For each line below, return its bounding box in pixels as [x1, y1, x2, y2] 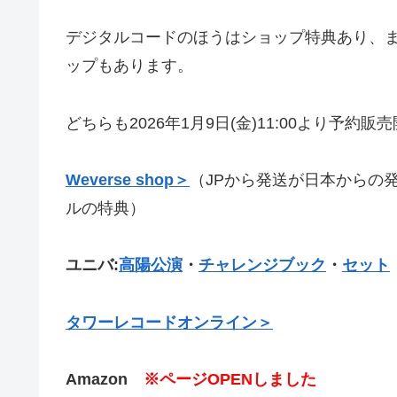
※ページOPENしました [144, 370, 316, 389]
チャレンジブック [198, 256, 326, 275]
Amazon [66, 370, 144, 389]
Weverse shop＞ [66, 170, 190, 189]
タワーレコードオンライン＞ [66, 313, 273, 331]
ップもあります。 [66, 57, 193, 75]
